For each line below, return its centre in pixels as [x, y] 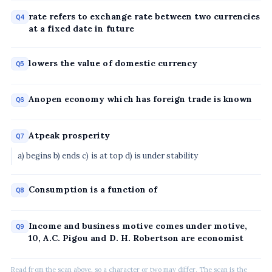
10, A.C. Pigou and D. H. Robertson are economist [136, 238]
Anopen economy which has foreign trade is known [140, 99]
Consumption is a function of [93, 189]
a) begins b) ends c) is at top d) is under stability [108, 156]
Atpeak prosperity [70, 135]
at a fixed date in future [81, 28]
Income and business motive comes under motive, [138, 226]
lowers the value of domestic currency [113, 63]
